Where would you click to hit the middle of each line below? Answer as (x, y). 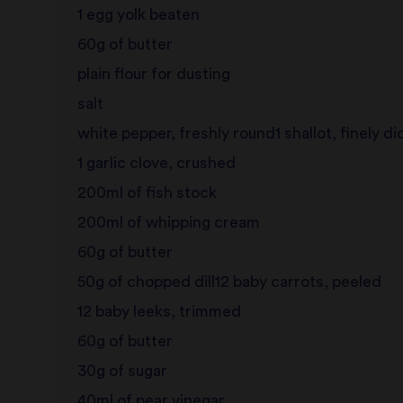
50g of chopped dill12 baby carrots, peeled (229, 282)
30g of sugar (122, 372)
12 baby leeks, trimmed (159, 312)
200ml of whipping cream (168, 223)
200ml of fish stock (147, 193)
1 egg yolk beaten (138, 15)
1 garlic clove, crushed (156, 164)
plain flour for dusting (153, 75)
